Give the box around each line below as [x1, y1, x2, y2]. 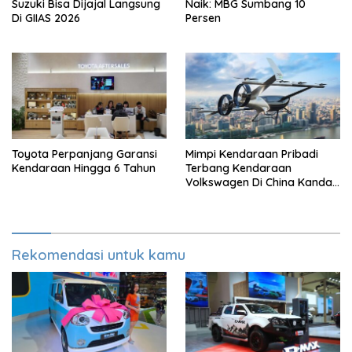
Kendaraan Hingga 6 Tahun [12, 161, 156, 176]
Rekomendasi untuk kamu [12, 246, 185, 265]
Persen [185, 10, 221, 25]
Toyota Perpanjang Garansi [12, 147, 157, 162]
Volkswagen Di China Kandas [185, 175, 338, 190]
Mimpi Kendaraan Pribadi [185, 147, 318, 162]
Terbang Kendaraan [185, 161, 291, 176]
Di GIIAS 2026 [12, 10, 80, 25]
